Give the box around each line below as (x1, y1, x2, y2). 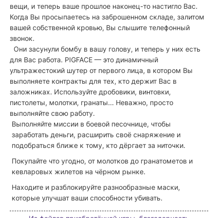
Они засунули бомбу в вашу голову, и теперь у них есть (10, 44, 200, 53)
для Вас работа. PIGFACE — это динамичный (10, 55, 158, 64)
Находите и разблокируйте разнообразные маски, (12, 182, 180, 191)
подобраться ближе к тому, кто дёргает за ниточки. (12, 141, 185, 149)
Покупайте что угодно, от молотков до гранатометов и (12, 156, 193, 165)
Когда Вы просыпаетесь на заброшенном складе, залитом (10, 12, 204, 21)
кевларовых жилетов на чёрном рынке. (12, 167, 145, 176)
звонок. (10, 34, 35, 42)
